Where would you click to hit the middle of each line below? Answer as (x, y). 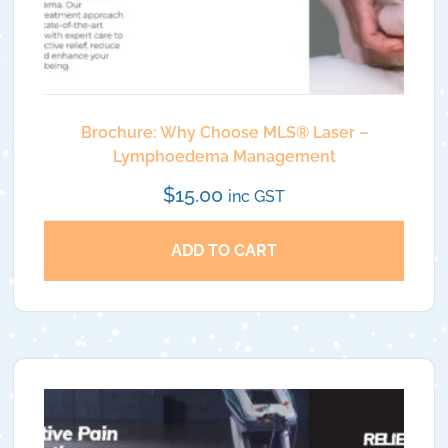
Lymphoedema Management (224, 156)
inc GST (256, 196)
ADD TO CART (224, 250)
